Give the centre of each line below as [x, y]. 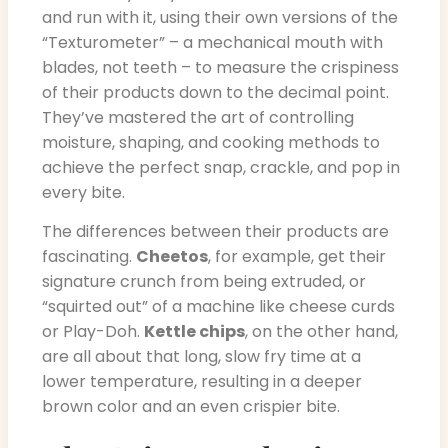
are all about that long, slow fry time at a [201, 357]
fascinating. [89, 257]
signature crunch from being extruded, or [204, 282]
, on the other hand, [321, 332]
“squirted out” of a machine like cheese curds [218, 307]
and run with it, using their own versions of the [220, 17]
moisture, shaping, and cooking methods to [211, 142]
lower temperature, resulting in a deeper [202, 382]
